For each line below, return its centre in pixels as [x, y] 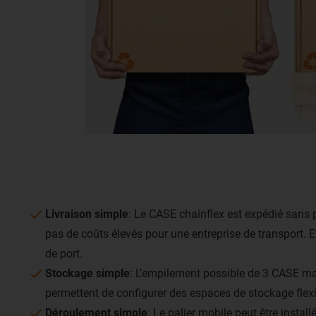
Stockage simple [87, 274]
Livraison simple [87, 214]
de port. [64, 254]
